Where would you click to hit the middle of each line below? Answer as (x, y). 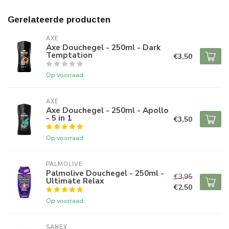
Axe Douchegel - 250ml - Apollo (107, 110)
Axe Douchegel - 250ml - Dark (103, 48)
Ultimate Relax (75, 181)
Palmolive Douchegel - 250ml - (105, 173)
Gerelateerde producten (59, 20)
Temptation (69, 55)
